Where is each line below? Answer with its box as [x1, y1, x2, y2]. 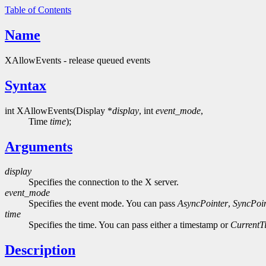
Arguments [5, 138, 72, 154]
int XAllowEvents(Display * [5, 105, 112, 116]
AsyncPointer [178, 198, 228, 209]
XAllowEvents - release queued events [5, 55, 150, 65]
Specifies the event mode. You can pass [28, 198, 178, 209]
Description [5, 242, 75, 258]
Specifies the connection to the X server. [28, 177, 179, 188]
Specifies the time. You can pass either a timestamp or [28, 220, 230, 230]
